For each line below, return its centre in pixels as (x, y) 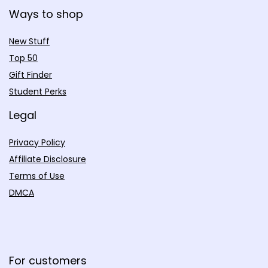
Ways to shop (46, 14)
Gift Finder (31, 74)
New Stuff (29, 41)
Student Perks (38, 91)
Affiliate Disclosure (48, 159)
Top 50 (23, 58)
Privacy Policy (37, 142)
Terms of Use (37, 176)
